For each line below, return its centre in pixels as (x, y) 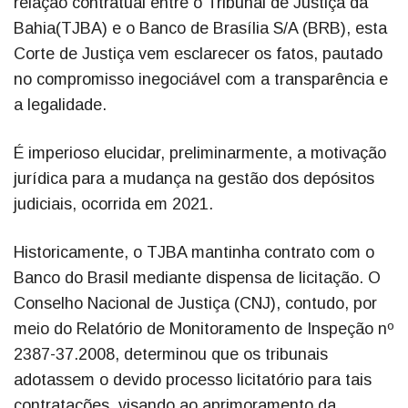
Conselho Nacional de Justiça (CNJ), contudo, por (195, 304)
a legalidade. (60, 105)
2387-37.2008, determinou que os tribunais (171, 355)
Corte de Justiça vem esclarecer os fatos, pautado (198, 54)
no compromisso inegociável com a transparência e (201, 80)
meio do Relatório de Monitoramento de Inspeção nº (204, 329)
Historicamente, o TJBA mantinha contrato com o (194, 253)
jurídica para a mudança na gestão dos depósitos (194, 179)
